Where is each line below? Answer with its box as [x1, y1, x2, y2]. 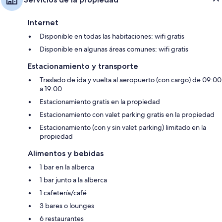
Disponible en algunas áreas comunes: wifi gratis [40, 45, 188, 54]
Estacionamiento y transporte [28, 61, 138, 71]
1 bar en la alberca [40, 163, 94, 172]
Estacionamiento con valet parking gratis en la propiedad [40, 110, 215, 119]
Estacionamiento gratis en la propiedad [40, 97, 160, 107]
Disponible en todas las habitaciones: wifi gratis [40, 32, 184, 41]
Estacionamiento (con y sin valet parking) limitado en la [40, 123, 206, 132]
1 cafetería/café [40, 188, 87, 198]
